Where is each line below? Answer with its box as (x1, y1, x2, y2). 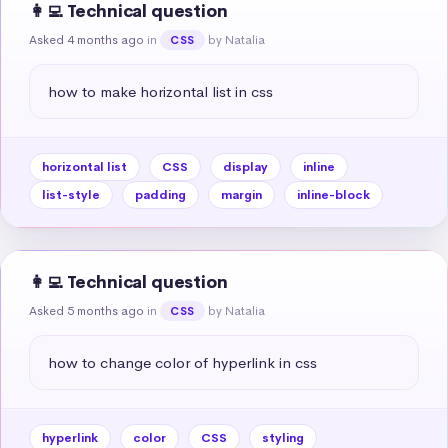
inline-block (297, 186, 370, 203)
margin (221, 186, 262, 203)
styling (262, 429, 304, 446)
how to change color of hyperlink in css (48, 352, 317, 372)
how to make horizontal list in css (48, 81, 273, 101)
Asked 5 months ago (29, 302, 144, 319)
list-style (42, 186, 100, 203)
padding (135, 186, 186, 203)
